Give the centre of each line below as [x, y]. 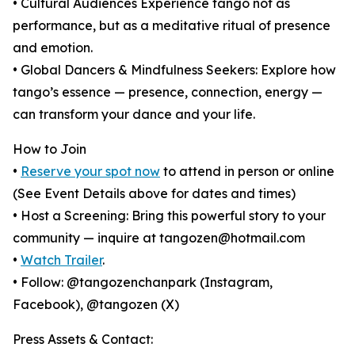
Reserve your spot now [90, 172]
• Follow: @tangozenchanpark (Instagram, [143, 282]
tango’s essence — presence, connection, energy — [168, 92]
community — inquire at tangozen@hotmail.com [159, 238]
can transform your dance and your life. [134, 115]
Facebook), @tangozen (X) [96, 305]
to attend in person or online [247, 172]
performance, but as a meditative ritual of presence [172, 26]
